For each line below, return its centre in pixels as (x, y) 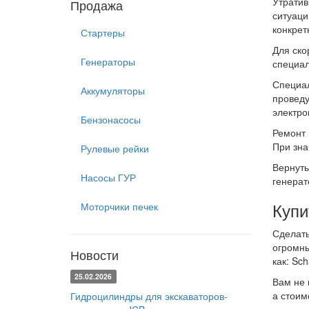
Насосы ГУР (108, 177)
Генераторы (108, 61)
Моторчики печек (119, 206)
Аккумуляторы (113, 90)
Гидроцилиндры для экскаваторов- (149, 296)
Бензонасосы (111, 119)
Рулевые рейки (115, 148)
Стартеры (103, 32)
